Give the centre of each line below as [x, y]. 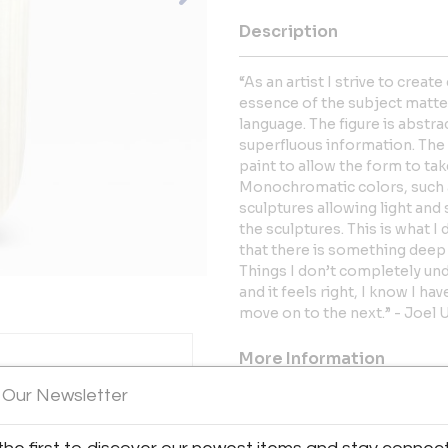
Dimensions [287, 408]
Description [288, 31]
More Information [312, 358]
